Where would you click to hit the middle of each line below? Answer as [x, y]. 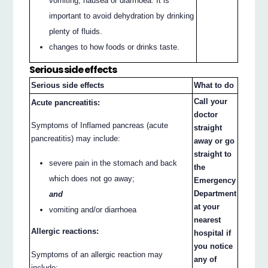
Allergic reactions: [65, 232]
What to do [214, 85]
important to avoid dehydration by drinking [122, 16]
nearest [208, 220]
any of [205, 259]
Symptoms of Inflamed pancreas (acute [100, 126]
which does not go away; [92, 179]
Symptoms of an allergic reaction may [97, 254]
